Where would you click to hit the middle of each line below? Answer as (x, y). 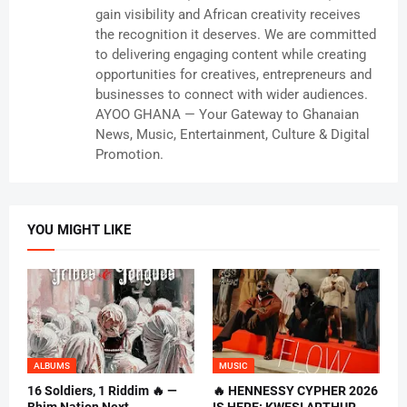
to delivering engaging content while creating (231, 55)
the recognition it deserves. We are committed (236, 35)
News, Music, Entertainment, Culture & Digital (233, 135)
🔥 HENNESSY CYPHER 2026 (295, 391)
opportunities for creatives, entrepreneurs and (233, 75)
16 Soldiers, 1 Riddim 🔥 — (102, 391)
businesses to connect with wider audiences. (232, 95)
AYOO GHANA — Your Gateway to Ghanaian (227, 115)
